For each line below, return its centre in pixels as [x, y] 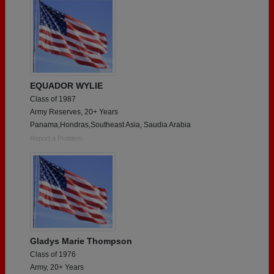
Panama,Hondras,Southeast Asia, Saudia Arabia [110, 125]
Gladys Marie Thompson [81, 241]
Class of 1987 [53, 99]
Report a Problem [56, 139]
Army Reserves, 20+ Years [74, 112]
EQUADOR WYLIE [66, 86]
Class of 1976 [53, 254]
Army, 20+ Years [57, 267]
